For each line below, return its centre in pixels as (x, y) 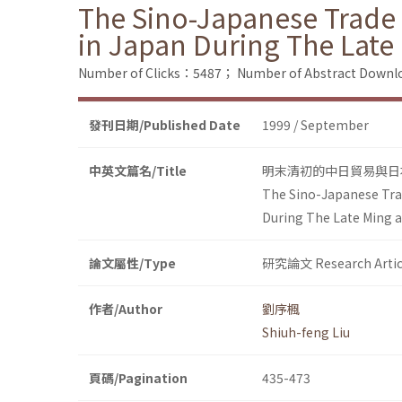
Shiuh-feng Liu (306, 332)
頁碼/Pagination (138, 378)
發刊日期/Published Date (165, 125)
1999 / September (315, 125)
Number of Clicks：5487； (156, 73)
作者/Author (126, 309)
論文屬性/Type (132, 263)
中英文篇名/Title (138, 171)
